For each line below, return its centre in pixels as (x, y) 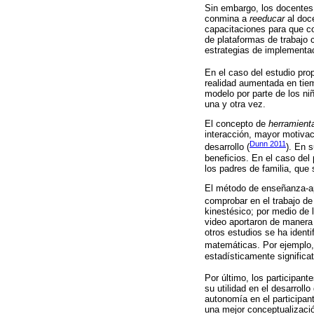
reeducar (267, 19)
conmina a (227, 19)
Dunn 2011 (268, 144)
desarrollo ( (227, 147)
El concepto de (237, 124)
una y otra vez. (235, 104)
